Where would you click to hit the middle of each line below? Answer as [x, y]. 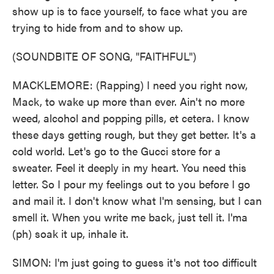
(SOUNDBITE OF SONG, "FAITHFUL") [104, 56]
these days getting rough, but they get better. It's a [134, 134]
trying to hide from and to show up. [98, 27]
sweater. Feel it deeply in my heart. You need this [129, 167]
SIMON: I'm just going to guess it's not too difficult [135, 262]
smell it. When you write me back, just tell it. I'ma [130, 217]
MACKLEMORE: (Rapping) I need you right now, [130, 85]
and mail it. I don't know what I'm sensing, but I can [137, 200]
